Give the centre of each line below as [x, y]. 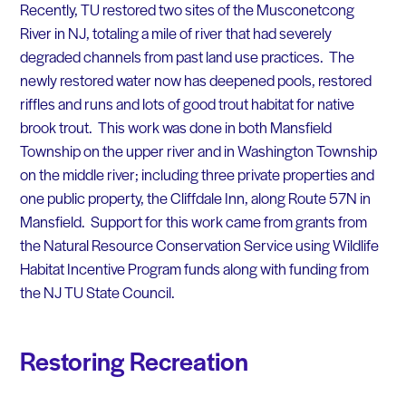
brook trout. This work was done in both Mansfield [175, 126]
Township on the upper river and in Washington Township [198, 150]
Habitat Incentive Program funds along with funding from [194, 268]
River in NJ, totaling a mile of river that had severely [175, 32]
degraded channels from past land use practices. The [187, 56]
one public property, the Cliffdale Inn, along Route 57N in [195, 197]
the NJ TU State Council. [97, 291]
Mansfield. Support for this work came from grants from [193, 221]
